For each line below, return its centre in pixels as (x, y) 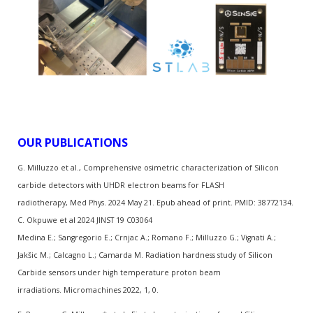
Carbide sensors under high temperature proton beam (119, 272)
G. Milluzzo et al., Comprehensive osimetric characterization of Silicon (148, 167)
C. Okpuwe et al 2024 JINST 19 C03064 (85, 220)
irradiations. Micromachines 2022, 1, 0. (89, 290)
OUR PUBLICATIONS (73, 142)
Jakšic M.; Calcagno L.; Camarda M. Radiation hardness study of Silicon (145, 255)
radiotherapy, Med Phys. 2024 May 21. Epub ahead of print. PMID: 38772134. (155, 202)
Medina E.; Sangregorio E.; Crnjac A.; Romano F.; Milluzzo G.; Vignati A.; (147, 237)
